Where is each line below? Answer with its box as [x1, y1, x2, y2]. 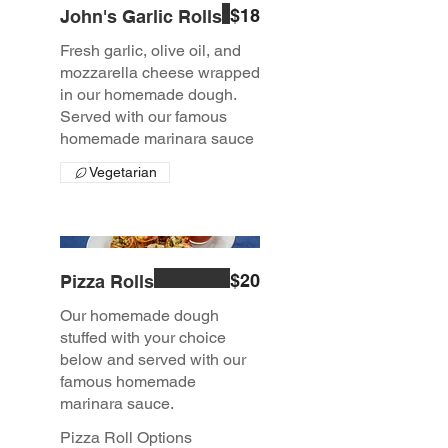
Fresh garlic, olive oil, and [60, 41, 241, 61]
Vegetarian [89, 164, 157, 181]
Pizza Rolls [60, 270, 154, 292]
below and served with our [60, 349, 246, 369]
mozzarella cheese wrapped [60, 63, 260, 83]
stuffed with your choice [60, 327, 226, 347]
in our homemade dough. [60, 85, 236, 105]
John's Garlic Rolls [60, 6, 222, 28]
